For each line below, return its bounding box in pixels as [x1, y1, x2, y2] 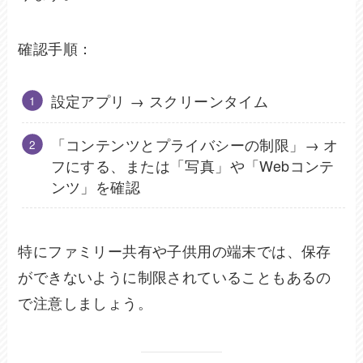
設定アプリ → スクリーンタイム [50, 90, 269, 112]
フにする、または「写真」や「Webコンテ [50, 154, 335, 176]
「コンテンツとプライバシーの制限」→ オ [50, 133, 339, 155]
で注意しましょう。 [18, 292, 153, 314]
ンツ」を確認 [50, 175, 141, 197]
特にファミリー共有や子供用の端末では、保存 [18, 240, 331, 262]
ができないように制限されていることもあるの [18, 266, 331, 288]
